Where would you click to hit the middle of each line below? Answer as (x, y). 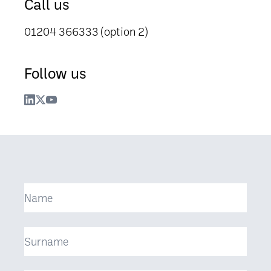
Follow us (55, 73)
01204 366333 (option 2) (86, 31)
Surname (46, 233)
